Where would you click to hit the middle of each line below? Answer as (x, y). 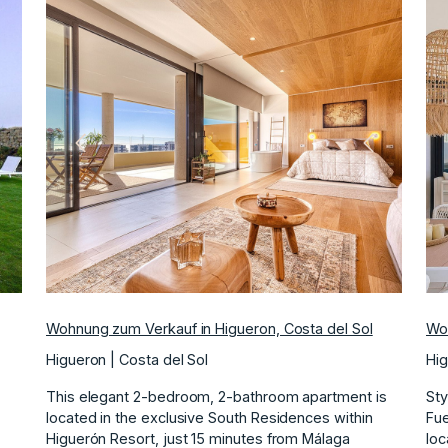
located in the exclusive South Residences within (209, 417)
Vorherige (107, 152)
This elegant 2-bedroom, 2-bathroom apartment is (216, 396)
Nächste (398, 152)
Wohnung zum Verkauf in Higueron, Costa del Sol (209, 328)
